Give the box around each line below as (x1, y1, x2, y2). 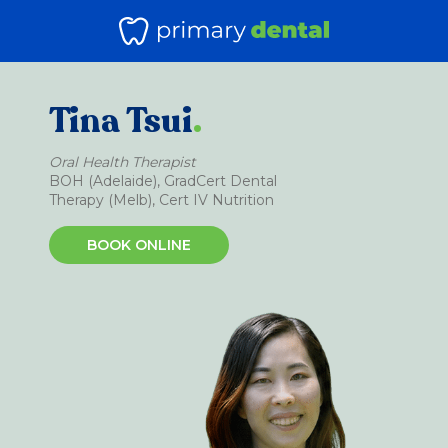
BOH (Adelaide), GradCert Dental (49, 172, 277, 190)
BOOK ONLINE (87, 236, 191, 254)
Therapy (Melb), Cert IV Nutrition (49, 191, 274, 209)
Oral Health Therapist (49, 153, 196, 171)
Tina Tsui (49, 98, 193, 144)
